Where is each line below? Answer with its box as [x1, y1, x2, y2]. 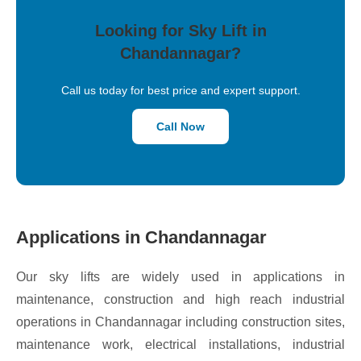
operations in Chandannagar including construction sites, [16, 314, 345, 329]
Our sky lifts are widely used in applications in [16, 269, 345, 284]
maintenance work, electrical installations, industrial [16, 337, 345, 351]
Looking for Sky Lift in [94, 21, 267, 39]
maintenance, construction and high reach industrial [16, 292, 345, 306]
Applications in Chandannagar [16, 226, 267, 247]
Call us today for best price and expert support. [60, 83, 301, 97]
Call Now [156, 119, 205, 133]
